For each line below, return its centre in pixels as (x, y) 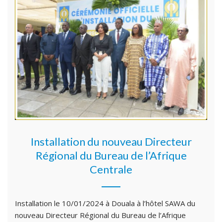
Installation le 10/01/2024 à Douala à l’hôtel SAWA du (105, 203)
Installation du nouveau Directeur (111, 141)
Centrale (111, 169)
